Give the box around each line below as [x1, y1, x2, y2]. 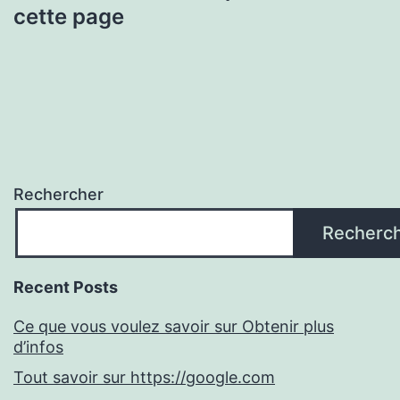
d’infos [13, 337, 63, 357]
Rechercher [13, 185, 104, 204]
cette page [13, 3, 124, 29]
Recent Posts [13, 278, 118, 297]
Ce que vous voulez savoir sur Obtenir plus [13, 317, 334, 337]
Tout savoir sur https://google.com [13, 368, 275, 387]
